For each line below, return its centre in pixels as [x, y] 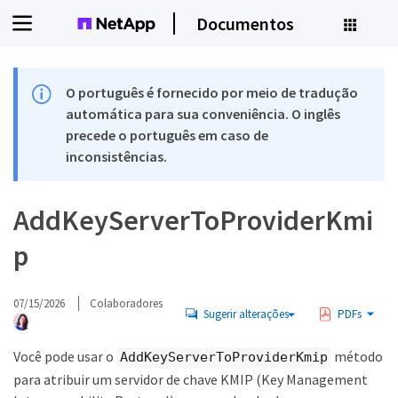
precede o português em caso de [167, 135]
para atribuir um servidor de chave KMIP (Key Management [191, 379]
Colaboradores [126, 303]
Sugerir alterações [246, 314]
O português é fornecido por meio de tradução [212, 92]
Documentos [245, 23]
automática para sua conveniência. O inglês [203, 114]
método [357, 356]
